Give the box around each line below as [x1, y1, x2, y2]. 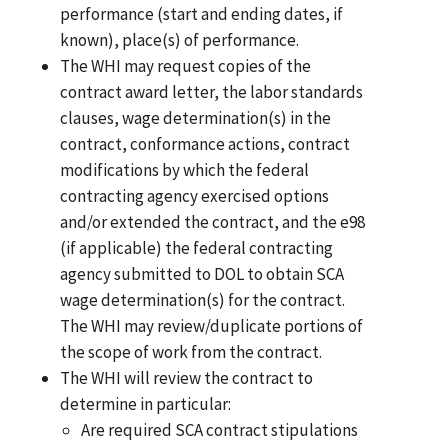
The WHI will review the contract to [60, 367, 314, 390]
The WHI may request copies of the [60, 55, 312, 78]
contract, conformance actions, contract [60, 133, 351, 156]
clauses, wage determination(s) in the [60, 107, 332, 130]
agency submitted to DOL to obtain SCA [60, 263, 345, 286]
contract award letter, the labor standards [60, 81, 364, 104]
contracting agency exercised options [60, 185, 330, 208]
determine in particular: [60, 393, 232, 416]
